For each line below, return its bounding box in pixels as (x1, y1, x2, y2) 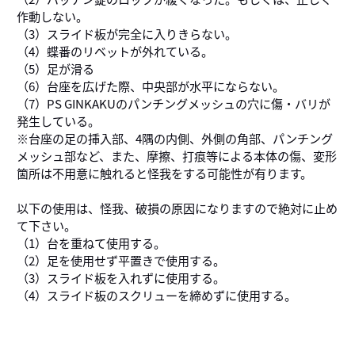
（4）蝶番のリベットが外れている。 (16, 42, 213, 60)
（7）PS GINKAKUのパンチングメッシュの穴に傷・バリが (16, 94, 330, 113)
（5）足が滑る (16, 59, 94, 78)
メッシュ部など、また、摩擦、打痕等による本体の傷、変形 (16, 147, 337, 165)
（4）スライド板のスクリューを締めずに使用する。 (16, 286, 296, 304)
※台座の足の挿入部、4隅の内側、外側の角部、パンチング (16, 129, 333, 147)
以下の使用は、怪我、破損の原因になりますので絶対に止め (16, 199, 338, 217)
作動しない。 (16, 7, 88, 25)
